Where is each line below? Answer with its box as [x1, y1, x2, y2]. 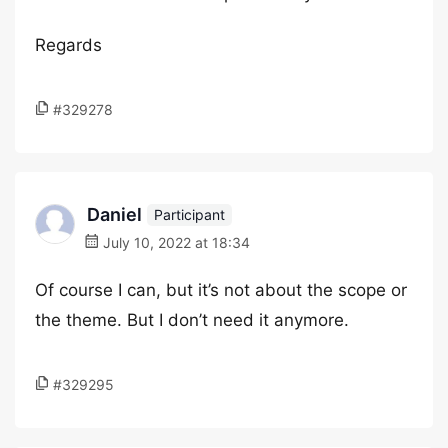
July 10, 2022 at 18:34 [99, 234, 250, 251]
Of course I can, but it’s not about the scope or [35, 280, 407, 300]
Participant [154, 205, 225, 223]
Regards [35, 35, 102, 55]
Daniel [87, 204, 142, 225]
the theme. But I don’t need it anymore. [35, 310, 349, 330]
